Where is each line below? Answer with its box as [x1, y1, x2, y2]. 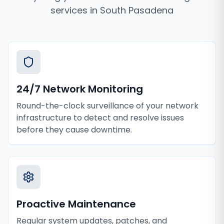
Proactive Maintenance [16, 197, 136, 211]
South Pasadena [100, 4, 173, 16]
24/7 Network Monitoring [16, 82, 143, 96]
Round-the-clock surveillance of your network [16, 100, 198, 111]
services [50, 4, 87, 16]
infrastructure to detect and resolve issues [16, 112, 184, 123]
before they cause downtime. [16, 124, 132, 135]
